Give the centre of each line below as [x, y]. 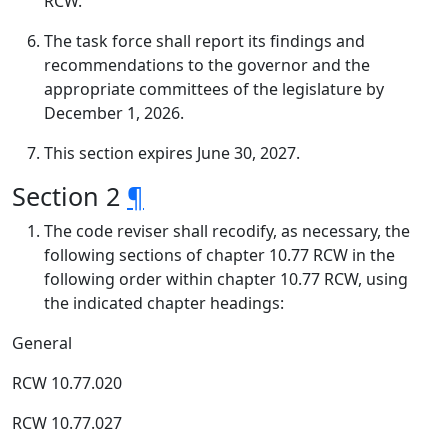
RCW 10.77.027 [67, 423]
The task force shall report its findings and [204, 41]
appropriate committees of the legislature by [214, 89]
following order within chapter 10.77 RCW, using [226, 279]
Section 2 [69, 196]
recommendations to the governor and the [207, 65]
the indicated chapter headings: [164, 303]
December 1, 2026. [114, 113]
